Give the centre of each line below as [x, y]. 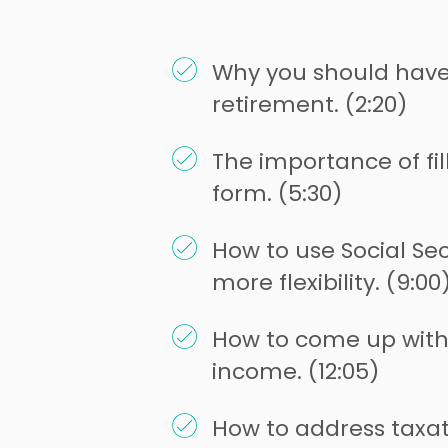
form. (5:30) [277, 194]
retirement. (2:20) [309, 105]
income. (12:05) [295, 372]
